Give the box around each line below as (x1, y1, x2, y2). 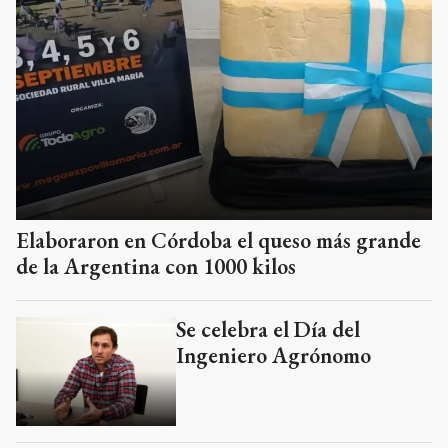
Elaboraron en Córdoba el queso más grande (16, 225, 421, 255)
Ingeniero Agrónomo (176, 340, 371, 370)
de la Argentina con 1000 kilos (16, 251, 296, 281)
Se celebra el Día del (176, 314, 360, 344)
